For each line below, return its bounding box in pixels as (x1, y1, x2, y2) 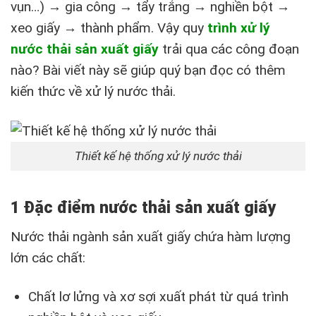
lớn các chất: (11, 249, 85, 266)
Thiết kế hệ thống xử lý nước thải (74, 149, 242, 164)
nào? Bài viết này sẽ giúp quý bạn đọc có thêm (11, 62, 286, 79)
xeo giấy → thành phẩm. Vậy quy (11, 20, 207, 37)
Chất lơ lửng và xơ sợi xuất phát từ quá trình (28, 288, 288, 305)
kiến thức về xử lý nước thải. (11, 83, 176, 100)
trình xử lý (207, 20, 270, 37)
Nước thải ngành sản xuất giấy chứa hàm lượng (11, 228, 291, 245)
